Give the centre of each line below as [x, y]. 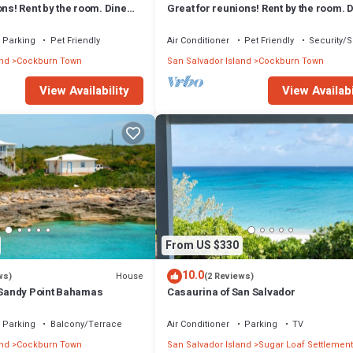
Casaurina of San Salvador [231, 292]
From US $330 [202, 245]
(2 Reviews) [229, 277]
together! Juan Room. [219, 22]
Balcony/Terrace [86, 325]
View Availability [84, 90]
